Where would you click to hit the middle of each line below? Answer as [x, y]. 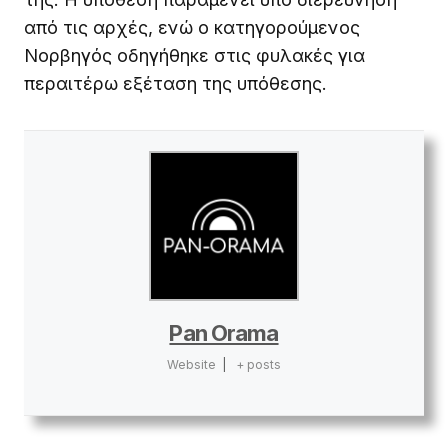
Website [191, 364]
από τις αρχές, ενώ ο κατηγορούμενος [192, 27]
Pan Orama [224, 332]
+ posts [259, 364]
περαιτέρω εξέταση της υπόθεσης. [175, 83]
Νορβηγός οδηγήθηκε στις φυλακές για [194, 55]
